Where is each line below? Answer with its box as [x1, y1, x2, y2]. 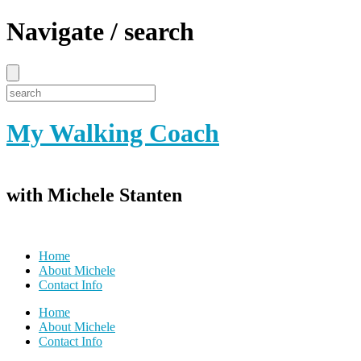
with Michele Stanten [6, 184, 182, 205]
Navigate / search [6, 17, 194, 47]
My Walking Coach [6, 118, 219, 148]
